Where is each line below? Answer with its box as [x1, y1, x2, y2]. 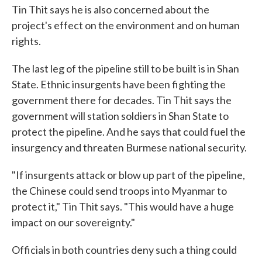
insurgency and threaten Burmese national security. [12, 140, 247, 154]
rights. [12, 34, 41, 47]
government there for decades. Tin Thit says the [12, 93, 232, 106]
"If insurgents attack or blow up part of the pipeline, [12, 168, 245, 181]
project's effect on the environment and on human [12, 18, 240, 32]
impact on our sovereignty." [12, 215, 135, 229]
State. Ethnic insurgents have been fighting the [12, 77, 226, 91]
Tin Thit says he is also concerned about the [12, 2, 209, 16]
